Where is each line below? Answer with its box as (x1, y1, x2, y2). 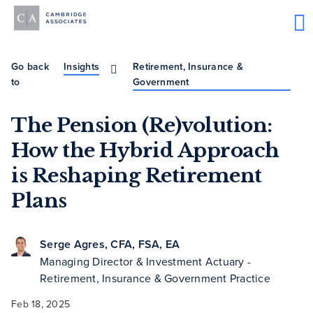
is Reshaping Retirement (11, 163, 262, 189)
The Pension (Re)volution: (11, 113, 272, 138)
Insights (64, 59, 100, 74)
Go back (11, 59, 49, 74)
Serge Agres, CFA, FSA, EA (40, 236, 180, 253)
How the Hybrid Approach (11, 138, 279, 163)
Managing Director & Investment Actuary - (40, 254, 252, 270)
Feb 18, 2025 (11, 297, 70, 312)
